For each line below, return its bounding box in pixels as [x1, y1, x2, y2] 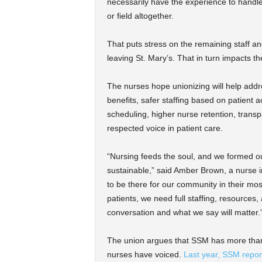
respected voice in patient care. [106, 123, 223, 133]
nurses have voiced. [106, 249, 184, 259]
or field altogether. [106, 11, 176, 20]
